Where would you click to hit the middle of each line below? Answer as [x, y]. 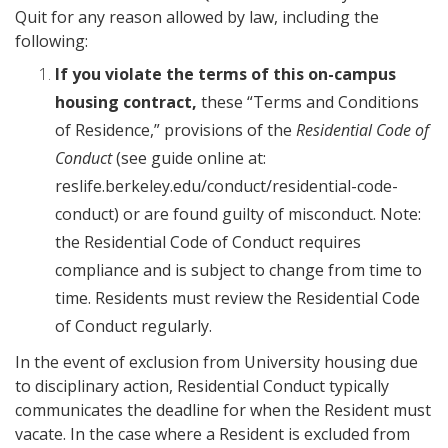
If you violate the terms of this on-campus [225, 74]
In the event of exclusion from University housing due [216, 362]
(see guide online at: [189, 158]
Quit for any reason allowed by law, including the [197, 17]
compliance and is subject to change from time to [238, 270]
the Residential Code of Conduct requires [208, 242]
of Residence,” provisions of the [175, 130]
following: [51, 41]
